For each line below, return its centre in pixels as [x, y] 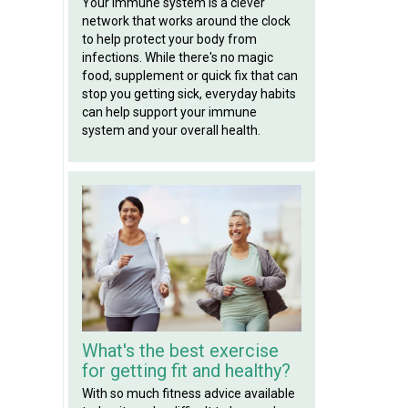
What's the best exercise [180, 350]
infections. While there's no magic [177, 57]
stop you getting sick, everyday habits [189, 93]
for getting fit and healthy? [186, 370]
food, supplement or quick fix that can [189, 75]
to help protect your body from [169, 39]
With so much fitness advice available [188, 393]
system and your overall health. [171, 130]
